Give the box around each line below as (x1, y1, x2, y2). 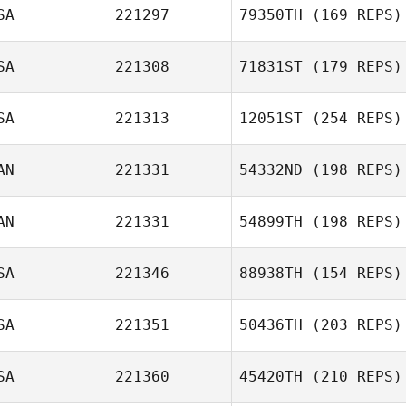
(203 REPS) (303, 316, 402, 333)
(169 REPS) (303, 6, 402, 24)
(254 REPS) (303, 110, 402, 127)
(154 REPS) (303, 265, 402, 282)
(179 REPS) (303, 58, 402, 75)
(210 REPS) (303, 368, 402, 385)
